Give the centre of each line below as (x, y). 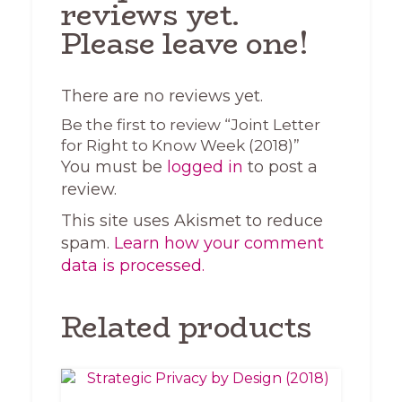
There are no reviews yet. (162, 96)
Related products (186, 327)
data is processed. (132, 265)
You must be (114, 166)
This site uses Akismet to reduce (192, 220)
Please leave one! (184, 44)
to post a (280, 166)
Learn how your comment (218, 243)
